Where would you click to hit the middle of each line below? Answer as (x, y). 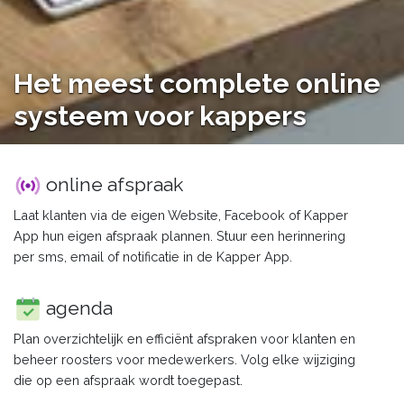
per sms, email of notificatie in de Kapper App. (153, 256)
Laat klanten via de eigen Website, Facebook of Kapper (181, 215)
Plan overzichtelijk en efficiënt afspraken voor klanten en (184, 338)
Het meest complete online (197, 83)
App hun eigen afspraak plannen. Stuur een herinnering (179, 235)
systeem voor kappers (160, 115)
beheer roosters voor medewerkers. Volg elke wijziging (184, 359)
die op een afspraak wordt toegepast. (128, 380)
